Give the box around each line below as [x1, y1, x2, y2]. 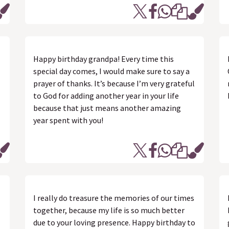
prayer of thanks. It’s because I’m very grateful [33, 78, 195, 88]
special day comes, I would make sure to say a [33, 66, 190, 76]
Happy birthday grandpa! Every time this [33, 54, 174, 64]
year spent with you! [33, 115, 103, 125]
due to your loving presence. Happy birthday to [33, 217, 195, 227]
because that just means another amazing [33, 103, 181, 113]
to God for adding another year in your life [33, 90, 179, 101]
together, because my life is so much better [33, 205, 185, 215]
